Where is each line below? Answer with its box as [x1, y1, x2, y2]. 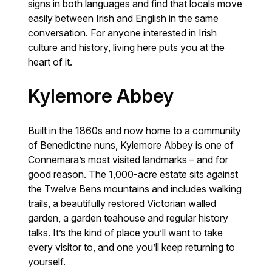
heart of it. [28, 56, 73, 69]
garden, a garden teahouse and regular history [28, 212, 229, 225]
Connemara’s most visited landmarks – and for [28, 154, 229, 166]
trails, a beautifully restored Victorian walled [28, 197, 217, 210]
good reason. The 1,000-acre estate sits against [28, 168, 239, 181]
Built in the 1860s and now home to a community [28, 124, 242, 137]
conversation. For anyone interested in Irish [28, 27, 217, 39]
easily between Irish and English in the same [28, 12, 219, 25]
